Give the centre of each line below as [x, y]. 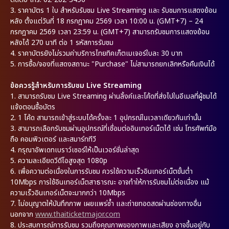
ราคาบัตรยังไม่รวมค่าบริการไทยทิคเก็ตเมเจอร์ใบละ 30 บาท [100, 53]
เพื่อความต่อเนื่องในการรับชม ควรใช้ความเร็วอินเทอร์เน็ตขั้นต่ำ [105, 171]
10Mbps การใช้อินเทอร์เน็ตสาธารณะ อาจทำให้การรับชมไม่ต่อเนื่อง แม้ [110, 182]
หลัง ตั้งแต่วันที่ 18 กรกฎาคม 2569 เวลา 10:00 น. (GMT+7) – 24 [107, 21]
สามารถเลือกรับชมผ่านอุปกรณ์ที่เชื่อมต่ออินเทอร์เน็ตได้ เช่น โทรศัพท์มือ [117, 128]
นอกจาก [23, 214]
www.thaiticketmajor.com [78, 214]
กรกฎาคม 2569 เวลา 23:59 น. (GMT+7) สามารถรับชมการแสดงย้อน [110, 32]
